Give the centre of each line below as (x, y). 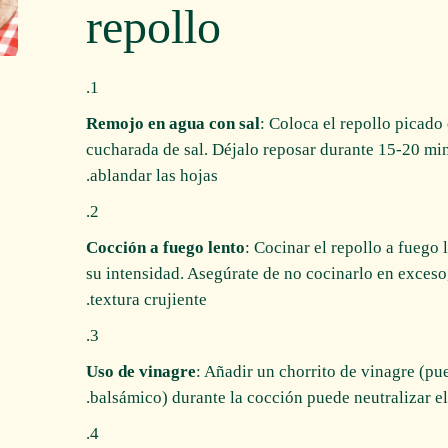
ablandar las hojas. (154, 175)
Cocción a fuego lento (165, 247)
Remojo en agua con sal (173, 123)
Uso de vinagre (141, 371)
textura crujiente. (148, 299)
